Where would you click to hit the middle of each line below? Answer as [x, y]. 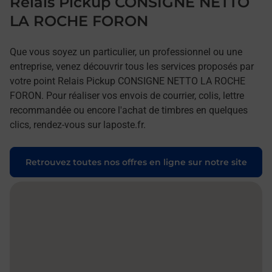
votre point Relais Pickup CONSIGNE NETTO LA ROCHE [127, 81]
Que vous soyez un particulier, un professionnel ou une [126, 52]
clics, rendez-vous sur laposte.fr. [78, 125]
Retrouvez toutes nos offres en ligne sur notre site [136, 162]
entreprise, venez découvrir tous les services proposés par [132, 66]
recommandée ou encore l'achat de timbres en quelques [129, 110]
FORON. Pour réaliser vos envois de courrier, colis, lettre [127, 96]
